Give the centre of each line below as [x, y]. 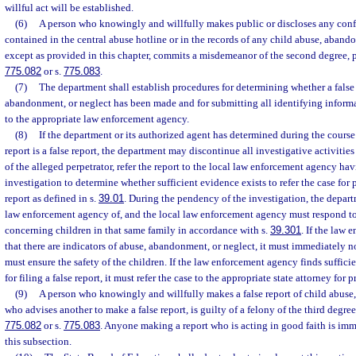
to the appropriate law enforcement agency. [97, 119]
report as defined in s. [52, 198]
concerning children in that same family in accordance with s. [137, 230]
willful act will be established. [69, 8]
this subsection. [38, 341]
